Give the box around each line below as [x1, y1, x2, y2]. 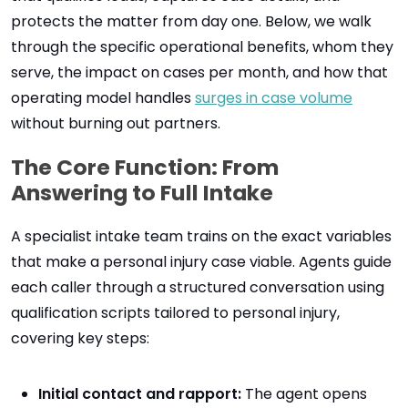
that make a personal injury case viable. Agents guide [11, 251, 392, 272]
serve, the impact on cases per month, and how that [11, 62, 388, 83]
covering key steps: [11, 328, 149, 349]
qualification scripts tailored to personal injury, [11, 302, 340, 323]
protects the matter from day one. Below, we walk [11, 11, 372, 32]
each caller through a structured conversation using [11, 277, 384, 298]
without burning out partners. [11, 113, 220, 134]
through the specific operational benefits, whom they [11, 36, 393, 57]
